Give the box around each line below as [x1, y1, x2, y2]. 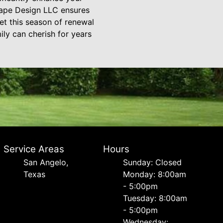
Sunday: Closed [123, 157, 182, 167]
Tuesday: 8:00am [123, 193, 188, 203]
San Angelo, [23, 157, 68, 167]
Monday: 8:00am [123, 169, 187, 179]
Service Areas [3, 143, 64, 155]
